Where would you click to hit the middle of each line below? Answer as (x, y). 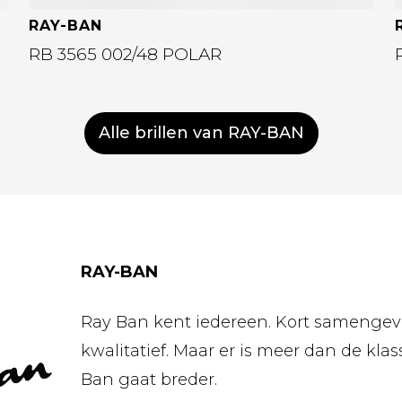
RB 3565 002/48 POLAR (125, 54)
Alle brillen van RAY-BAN (201, 133)
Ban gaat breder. (149, 380)
